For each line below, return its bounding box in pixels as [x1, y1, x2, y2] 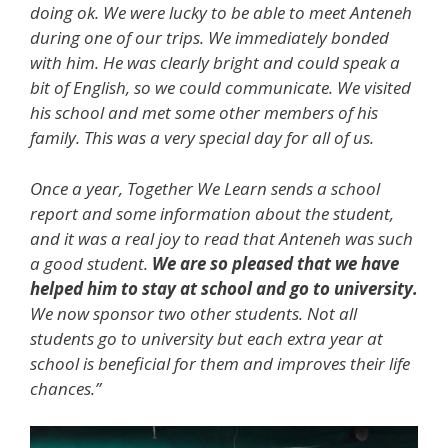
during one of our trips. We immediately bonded [30, 26, 389, 49]
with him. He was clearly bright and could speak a [30, 51, 400, 74]
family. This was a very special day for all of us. [30, 126, 374, 149]
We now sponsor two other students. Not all [30, 301, 357, 325]
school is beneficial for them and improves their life [30, 351, 410, 375]
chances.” [30, 376, 101, 400]
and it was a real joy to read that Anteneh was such [30, 226, 413, 250]
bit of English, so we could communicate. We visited [30, 76, 411, 99]
